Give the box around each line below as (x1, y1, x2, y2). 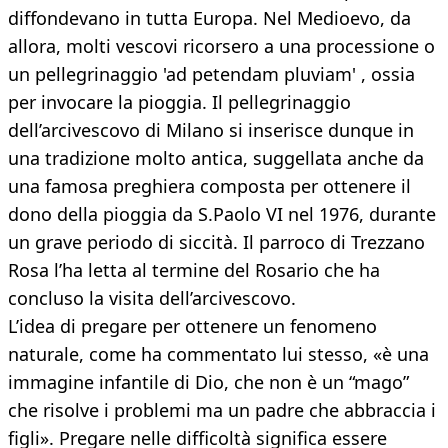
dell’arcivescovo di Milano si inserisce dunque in (8, 118, 414, 143)
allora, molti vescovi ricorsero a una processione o (8, 34, 435, 59)
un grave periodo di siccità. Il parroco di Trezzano (8, 230, 425, 255)
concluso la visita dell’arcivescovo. (8, 286, 296, 311)
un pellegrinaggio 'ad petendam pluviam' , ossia (8, 62, 415, 87)
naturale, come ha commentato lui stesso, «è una (8, 342, 429, 367)
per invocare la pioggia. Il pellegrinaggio (8, 90, 351, 115)
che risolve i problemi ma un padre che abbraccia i (8, 398, 436, 423)
